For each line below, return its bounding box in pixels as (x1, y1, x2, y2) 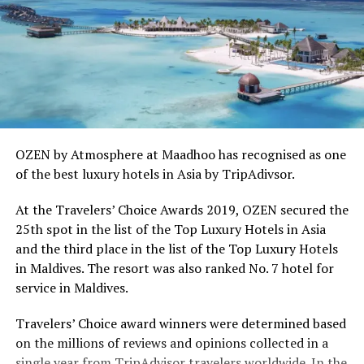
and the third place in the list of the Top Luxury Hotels (15, 240, 338, 258)
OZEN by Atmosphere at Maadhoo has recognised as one (15, 145, 346, 164)
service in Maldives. (15, 279, 128, 297)
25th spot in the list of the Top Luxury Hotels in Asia (15, 220, 326, 239)
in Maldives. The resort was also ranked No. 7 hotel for (15, 259, 334, 278)
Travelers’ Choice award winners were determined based (15, 314, 346, 333)
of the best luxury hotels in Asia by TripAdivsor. (15, 165, 295, 184)
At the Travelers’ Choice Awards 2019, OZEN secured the (15, 201, 349, 219)
